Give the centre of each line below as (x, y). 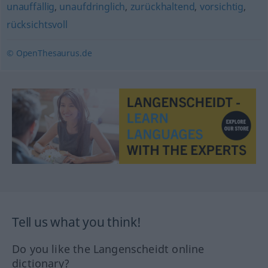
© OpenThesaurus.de (49, 53)
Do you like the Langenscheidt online (108, 249)
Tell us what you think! (77, 222)
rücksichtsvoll (37, 25)
